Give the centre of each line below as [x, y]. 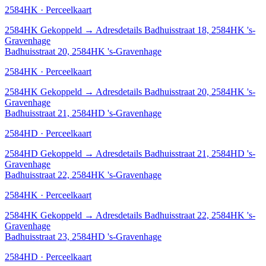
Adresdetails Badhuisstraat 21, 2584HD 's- [175, 153]
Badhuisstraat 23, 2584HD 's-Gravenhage [83, 236]
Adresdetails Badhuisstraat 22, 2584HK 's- [175, 215]
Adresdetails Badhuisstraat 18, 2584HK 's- [175, 30]
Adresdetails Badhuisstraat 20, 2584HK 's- [175, 91]
